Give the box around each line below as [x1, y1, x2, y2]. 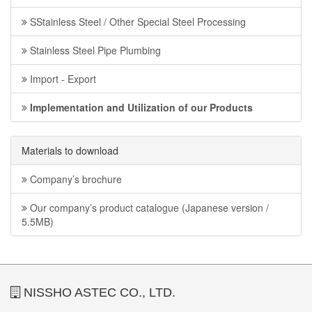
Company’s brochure [27, 172, 122, 187]
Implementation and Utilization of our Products [27, 100, 253, 115]
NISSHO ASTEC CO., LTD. [20, 286, 175, 300]
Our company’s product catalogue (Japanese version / [27, 201, 269, 215]
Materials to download [22, 143, 118, 158]
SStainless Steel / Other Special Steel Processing [27, 15, 246, 29]
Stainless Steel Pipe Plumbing [27, 43, 161, 58]
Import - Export [27, 72, 96, 86]
